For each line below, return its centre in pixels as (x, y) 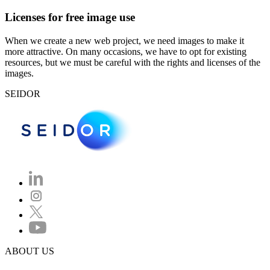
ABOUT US (30, 251)
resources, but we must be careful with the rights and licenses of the (133, 62)
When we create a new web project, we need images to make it (124, 40)
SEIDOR (23, 93)
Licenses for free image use (70, 17)
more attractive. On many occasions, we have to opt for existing (126, 51)
